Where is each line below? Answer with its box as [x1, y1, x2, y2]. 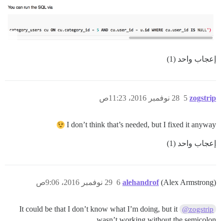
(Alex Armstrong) [161, 178, 216, 186]
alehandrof [122, 178, 159, 186]
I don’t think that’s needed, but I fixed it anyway [67, 120, 216, 129]
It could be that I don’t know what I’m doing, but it [19, 204, 178, 213]
